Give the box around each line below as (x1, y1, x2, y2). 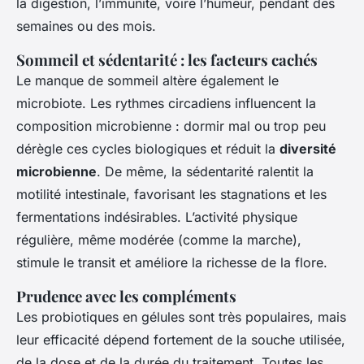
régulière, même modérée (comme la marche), (16, 231, 301, 248)
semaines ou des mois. (16, 17, 156, 34)
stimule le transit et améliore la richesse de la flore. (16, 253, 327, 271)
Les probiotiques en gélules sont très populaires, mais (16, 308, 346, 325)
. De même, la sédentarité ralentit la (97, 162, 314, 180)
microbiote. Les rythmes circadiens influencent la (16, 94, 316, 111)
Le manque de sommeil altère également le (16, 71, 279, 89)
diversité (279, 140, 336, 157)
